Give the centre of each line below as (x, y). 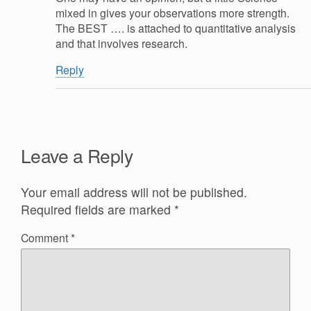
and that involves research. (121, 43)
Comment (46, 238)
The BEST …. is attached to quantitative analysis (176, 28)
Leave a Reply (77, 155)
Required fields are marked (98, 209)
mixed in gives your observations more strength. (173, 13)
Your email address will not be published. (134, 192)
